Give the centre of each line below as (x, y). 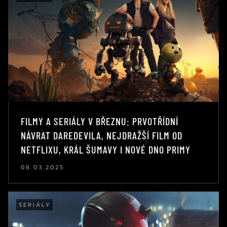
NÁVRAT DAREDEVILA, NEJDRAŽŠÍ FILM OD (102, 135)
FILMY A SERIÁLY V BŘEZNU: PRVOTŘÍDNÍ (100, 121)
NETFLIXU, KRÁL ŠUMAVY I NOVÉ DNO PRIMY (106, 149)
